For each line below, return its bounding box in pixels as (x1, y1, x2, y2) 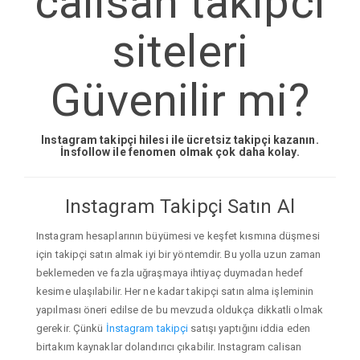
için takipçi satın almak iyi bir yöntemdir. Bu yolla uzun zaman (36, 247, 321, 260)
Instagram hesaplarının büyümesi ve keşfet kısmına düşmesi (36, 229, 320, 242)
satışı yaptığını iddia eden (188, 321, 311, 334)
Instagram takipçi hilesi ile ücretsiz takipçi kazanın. (41, 133, 319, 147)
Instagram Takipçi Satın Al (65, 195, 295, 219)
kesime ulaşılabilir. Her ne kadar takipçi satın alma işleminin (36, 284, 314, 297)
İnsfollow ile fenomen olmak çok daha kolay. (60, 145, 300, 159)
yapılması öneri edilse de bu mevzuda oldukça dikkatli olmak (36, 303, 323, 316)
